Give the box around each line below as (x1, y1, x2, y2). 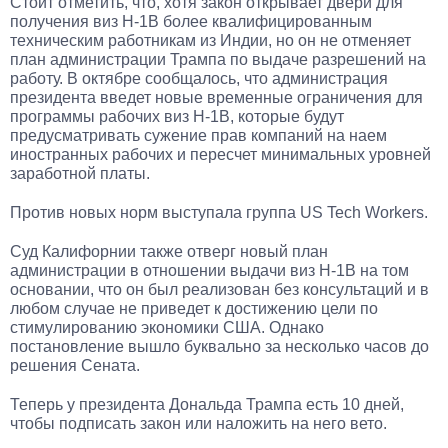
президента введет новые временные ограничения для (10, 89, 423, 106)
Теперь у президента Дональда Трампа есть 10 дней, (10, 396, 404, 413)
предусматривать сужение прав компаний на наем (10, 127, 387, 144)
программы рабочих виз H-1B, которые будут (10, 108, 344, 125)
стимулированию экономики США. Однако (10, 319, 324, 336)
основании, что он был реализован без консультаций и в (10, 281, 429, 298)
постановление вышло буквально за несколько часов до (10, 338, 429, 355)
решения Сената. (10, 357, 140, 374)
